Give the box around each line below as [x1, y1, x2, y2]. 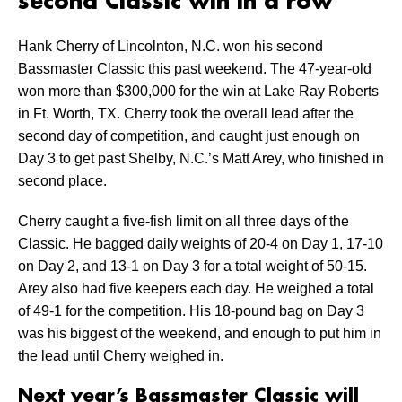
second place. [18, 173, 107, 189]
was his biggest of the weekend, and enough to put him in [18, 326, 381, 342]
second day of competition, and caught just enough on [18, 128, 360, 144]
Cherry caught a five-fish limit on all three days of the [18, 214, 349, 230]
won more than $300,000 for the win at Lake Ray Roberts [18, 83, 379, 100]
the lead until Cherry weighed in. [18, 348, 223, 364]
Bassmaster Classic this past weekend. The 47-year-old [18, 61, 371, 77]
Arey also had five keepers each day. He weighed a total [18, 281, 374, 297]
